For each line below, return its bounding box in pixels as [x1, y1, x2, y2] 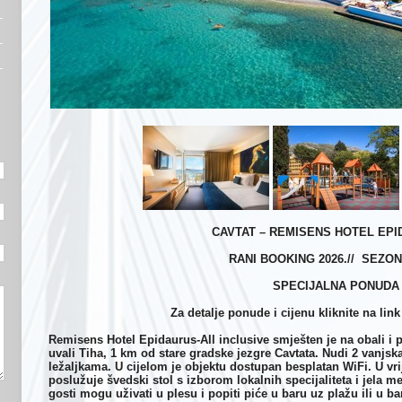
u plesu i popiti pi [156, 387, 255, 400]
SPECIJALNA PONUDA [272, 279, 399, 293]
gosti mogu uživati [48, 387, 156, 400]
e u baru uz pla [261, 387, 345, 400]
